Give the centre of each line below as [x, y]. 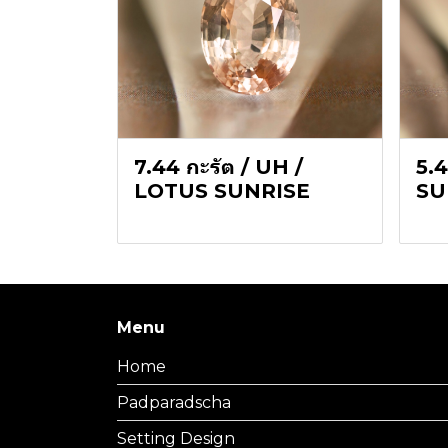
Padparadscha [174, 402]
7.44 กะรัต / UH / [218, 166]
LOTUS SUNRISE [222, 190]
